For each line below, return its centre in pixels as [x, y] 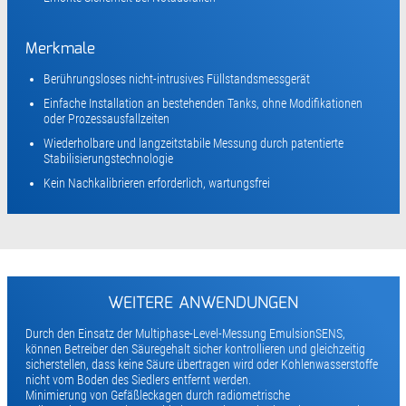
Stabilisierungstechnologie [108, 159]
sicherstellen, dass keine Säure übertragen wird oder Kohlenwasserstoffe [201, 364]
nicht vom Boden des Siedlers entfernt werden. [138, 379]
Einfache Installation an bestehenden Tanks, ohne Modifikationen [203, 104]
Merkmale [60, 50]
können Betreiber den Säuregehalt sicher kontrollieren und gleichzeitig [195, 348]
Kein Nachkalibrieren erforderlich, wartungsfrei [156, 184]
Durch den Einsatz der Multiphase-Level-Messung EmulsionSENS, [185, 333]
